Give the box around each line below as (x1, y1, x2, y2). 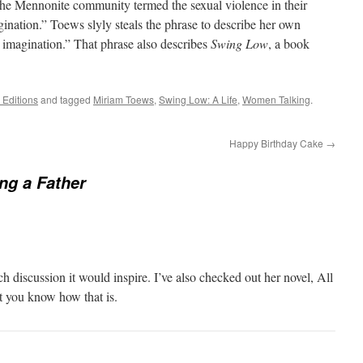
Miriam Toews (93, 92, 154, 106)
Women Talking (242, 92, 310, 106)
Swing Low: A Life (159, 92, 237, 106)
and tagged (38, 92, 93, 106)
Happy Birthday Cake (229, 136, 326, 150)
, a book (268, 35, 310, 52)
